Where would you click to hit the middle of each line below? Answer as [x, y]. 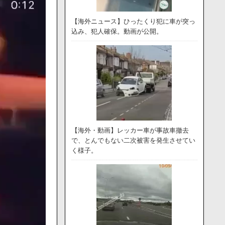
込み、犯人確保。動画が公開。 [117, 31]
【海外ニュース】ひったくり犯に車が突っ [133, 21]
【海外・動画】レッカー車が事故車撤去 [130, 130]
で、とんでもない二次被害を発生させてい [133, 140]
